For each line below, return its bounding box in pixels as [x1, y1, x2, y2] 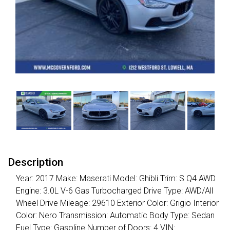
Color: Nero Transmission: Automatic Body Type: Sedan [16, 210, 215, 221]
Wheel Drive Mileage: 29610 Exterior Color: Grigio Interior [16, 198, 219, 208]
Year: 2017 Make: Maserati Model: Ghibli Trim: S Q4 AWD [16, 174, 216, 184]
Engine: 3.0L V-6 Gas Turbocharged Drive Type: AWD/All [16, 186, 213, 196]
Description [8, 156, 63, 169]
